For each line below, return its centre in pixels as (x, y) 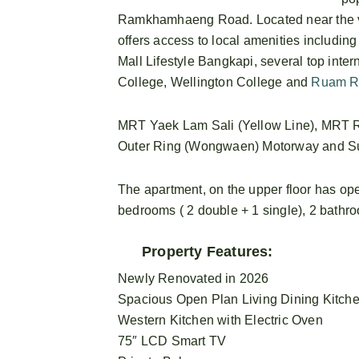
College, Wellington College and (215, 82)
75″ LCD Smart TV (172, 341)
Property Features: (208, 251)
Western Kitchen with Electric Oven (220, 320)
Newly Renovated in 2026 (194, 278)
